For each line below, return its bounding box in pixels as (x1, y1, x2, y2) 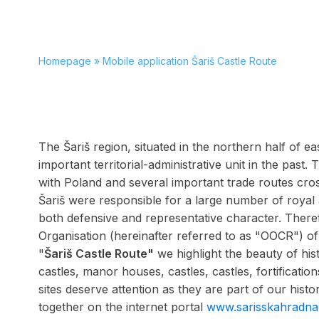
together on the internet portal (38, 300, 206, 314)
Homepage (38, 55, 91, 67)
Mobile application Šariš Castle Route (102, 55, 277, 67)
